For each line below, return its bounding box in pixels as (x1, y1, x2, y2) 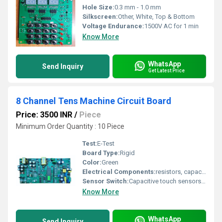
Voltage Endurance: (82, 22, 144, 30)
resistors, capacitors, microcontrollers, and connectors (156, 168, 202, 175)
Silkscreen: (82, 13, 118, 20)
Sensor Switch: (82, 177, 129, 185)
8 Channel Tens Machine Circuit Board (16, 96, 171, 106)
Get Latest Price (148, 67, 185, 73)
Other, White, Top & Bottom (118, 13, 195, 20)
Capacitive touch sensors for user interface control (129, 177, 201, 185)
